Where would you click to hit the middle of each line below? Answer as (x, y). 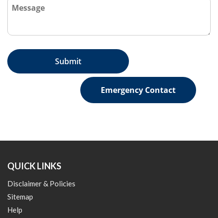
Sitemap (20, 197)
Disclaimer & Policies (41, 184)
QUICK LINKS (34, 166)
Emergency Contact (138, 90)
